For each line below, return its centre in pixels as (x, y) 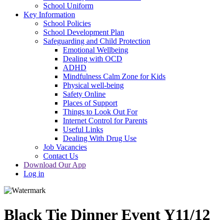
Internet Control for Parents (105, 121)
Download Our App (55, 165)
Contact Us (61, 156)
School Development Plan (84, 32)
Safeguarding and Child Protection (97, 41)
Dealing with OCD (93, 59)
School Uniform (68, 6)
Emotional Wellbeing (96, 50)
